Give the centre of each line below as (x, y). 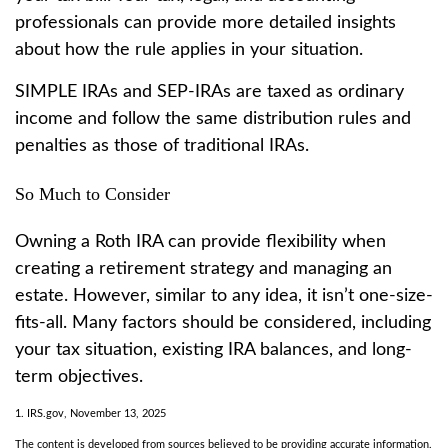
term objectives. (79, 376)
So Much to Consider (92, 193)
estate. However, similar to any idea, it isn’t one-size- (224, 295)
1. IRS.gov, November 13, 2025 (90, 413)
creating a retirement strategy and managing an (203, 268)
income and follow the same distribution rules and (213, 118)
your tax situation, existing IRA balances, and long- (213, 349)
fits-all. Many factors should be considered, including (223, 322)
